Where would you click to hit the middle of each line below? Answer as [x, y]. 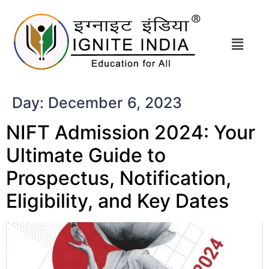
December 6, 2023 [115, 102]
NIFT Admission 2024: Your [131, 132]
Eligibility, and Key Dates [117, 201]
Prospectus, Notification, [119, 178]
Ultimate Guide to [86, 155]
